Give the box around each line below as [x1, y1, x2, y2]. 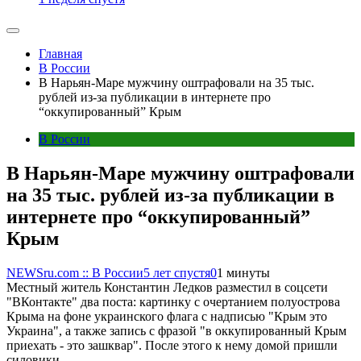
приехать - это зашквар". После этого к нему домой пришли [6, 338, 338, 352]
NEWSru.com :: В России [6, 266, 143, 280]
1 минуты [217, 266, 270, 280]
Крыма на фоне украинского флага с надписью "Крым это [6, 309, 327, 323]
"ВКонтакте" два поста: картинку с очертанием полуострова [6, 295, 340, 309]
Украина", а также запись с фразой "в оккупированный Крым [6, 324, 346, 338]
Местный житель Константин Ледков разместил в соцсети [6, 280, 328, 294]
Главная [39, 47, 82, 61]
